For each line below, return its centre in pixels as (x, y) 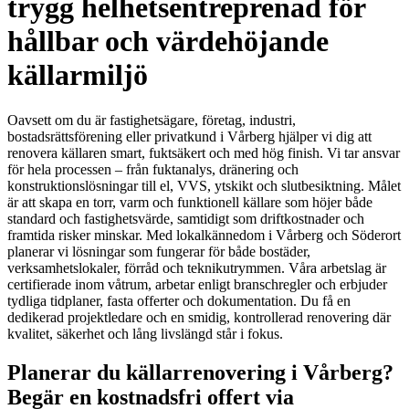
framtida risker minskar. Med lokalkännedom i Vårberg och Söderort (204, 235)
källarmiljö (78, 75)
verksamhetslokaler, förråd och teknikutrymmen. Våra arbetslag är (197, 267)
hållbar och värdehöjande (168, 42)
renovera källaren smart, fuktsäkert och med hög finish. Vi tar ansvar (204, 152)
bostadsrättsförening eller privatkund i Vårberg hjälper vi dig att (189, 136)
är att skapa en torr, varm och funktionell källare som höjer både (190, 202)
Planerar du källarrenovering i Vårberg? (200, 372)
